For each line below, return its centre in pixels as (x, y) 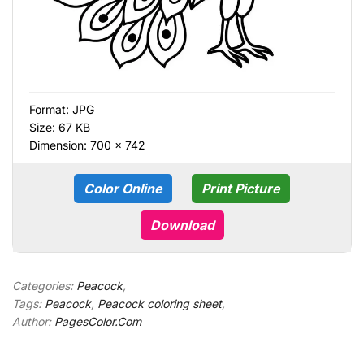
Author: (33, 321)
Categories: (44, 285)
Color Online (123, 188)
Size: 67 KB (60, 127)
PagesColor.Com (98, 321)
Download (182, 225)
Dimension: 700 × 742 (87, 145)
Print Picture (241, 188)
